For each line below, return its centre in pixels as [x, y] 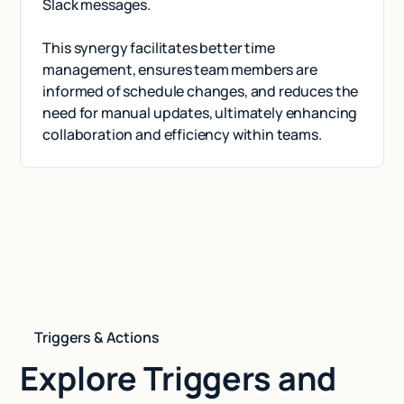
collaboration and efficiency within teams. [182, 134]
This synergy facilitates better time [159, 47]
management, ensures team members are [180, 69]
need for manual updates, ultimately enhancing [200, 112]
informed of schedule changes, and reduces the [201, 91]
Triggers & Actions [97, 337]
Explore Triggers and [179, 378]
